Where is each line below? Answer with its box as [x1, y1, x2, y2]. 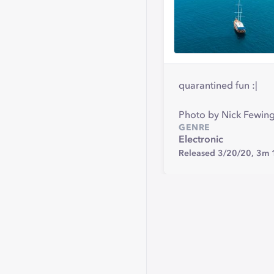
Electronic [179, 135, 223, 145]
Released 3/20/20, [179, 149, 256, 158]
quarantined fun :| [179, 81, 257, 91]
